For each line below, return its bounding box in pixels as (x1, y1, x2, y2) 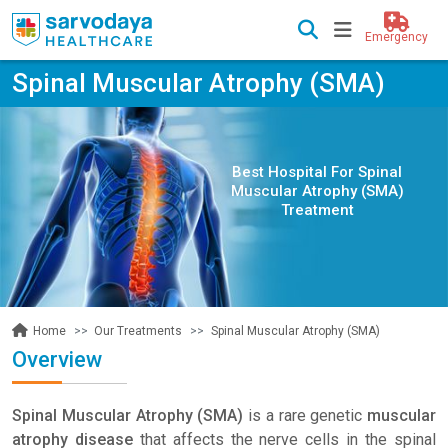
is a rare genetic (243, 406, 367, 425)
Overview (12, 347, 102, 372)
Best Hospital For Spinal (232, 162, 403, 181)
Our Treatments (94, 323, 183, 338)
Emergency (365, 30, 428, 44)
